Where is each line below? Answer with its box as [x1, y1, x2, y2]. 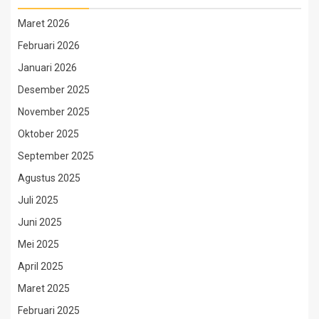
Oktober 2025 [18, 127, 79, 140]
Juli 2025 [18, 194, 58, 206]
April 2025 [18, 260, 63, 272]
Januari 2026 [18, 61, 77, 73]
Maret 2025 [18, 282, 70, 294]
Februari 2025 [18, 304, 80, 316]
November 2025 [18, 105, 90, 117]
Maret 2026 [18, 17, 70, 29]
